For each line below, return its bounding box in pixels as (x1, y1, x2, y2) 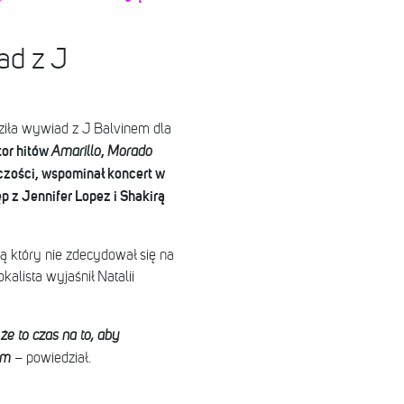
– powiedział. (10, 351, 91, 366)
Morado (106, 144, 152, 160)
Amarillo (50, 144, 101, 160)
